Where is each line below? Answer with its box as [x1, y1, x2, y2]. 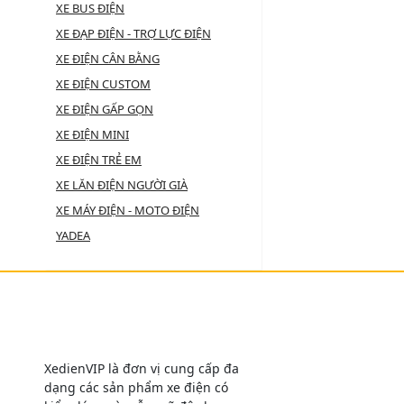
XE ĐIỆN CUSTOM [56, 76, 151, 93]
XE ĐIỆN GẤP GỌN [56, 101, 153, 118]
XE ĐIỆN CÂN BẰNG [56, 50, 160, 68]
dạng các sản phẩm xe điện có [44, 379, 228, 397]
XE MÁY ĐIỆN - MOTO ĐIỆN [56, 202, 199, 219]
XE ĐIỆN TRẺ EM [56, 151, 142, 169]
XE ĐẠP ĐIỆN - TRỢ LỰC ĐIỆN [56, 25, 211, 42]
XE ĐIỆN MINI [56, 126, 129, 143]
